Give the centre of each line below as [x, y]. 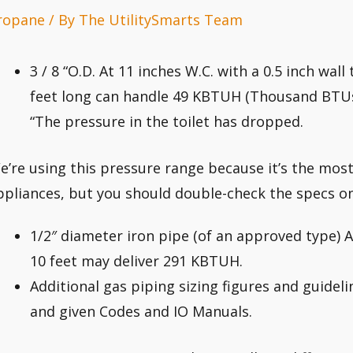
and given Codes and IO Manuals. [141, 311]
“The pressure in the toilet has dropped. [167, 122]
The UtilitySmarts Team [161, 20]
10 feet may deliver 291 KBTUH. [136, 260]
